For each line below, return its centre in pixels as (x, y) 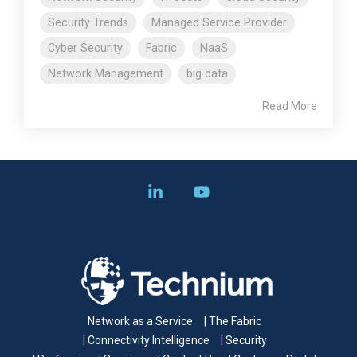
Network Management (106, 73)
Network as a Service (140, 321)
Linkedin (190, 191)
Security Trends (88, 22)
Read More (290, 106)
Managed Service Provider (219, 22)
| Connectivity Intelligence (146, 340)
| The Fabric (233, 321)
